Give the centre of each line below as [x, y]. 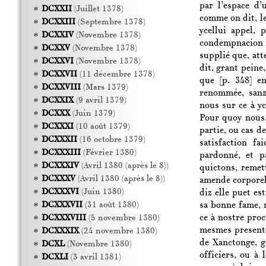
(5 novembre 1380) [123, 218]
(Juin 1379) [92, 114]
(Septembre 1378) [110, 22]
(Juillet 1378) [97, 9]
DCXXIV [57, 35]
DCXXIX [57, 101]
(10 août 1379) [102, 127]
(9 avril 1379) [100, 101]
